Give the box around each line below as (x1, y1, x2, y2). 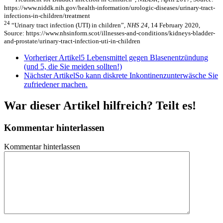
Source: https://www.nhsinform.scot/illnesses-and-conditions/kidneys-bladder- (4, 29, 215, 37)
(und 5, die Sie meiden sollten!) (24, 62, 122, 71)
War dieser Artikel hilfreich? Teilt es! (4, 99, 196, 112)
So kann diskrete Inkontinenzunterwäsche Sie (75, 71, 218, 80)
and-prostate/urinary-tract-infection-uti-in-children (4, 37, 140, 45)
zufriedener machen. (24, 80, 88, 89)
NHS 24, (127, 21, 151, 29)
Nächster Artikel (24, 71, 75, 80)
